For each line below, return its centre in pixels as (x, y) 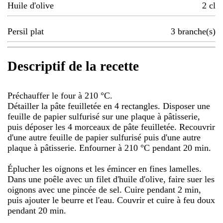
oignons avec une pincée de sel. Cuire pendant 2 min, (104, 189)
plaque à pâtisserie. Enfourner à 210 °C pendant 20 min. (109, 148)
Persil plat (26, 32)
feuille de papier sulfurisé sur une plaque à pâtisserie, (104, 116)
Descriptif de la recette (73, 66)
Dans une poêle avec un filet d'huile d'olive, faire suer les (111, 179)
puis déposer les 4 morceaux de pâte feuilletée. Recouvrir (111, 127)
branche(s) (197, 32)
